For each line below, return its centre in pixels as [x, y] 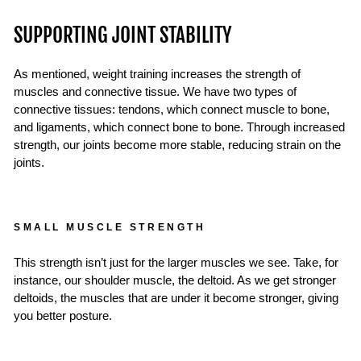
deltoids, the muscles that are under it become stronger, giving [176, 298]
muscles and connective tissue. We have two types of [155, 91]
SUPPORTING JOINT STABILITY [123, 35]
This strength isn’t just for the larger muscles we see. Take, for [176, 262]
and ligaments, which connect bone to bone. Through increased [179, 127]
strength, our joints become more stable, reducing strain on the [177, 145]
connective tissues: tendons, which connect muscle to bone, [172, 109]
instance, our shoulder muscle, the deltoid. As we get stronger [175, 280]
